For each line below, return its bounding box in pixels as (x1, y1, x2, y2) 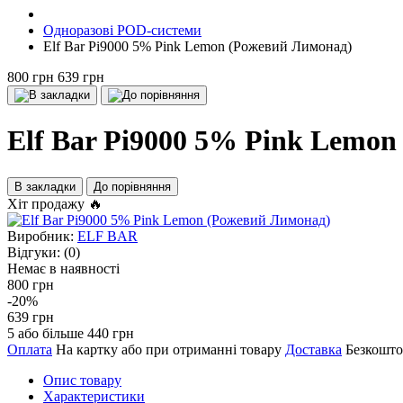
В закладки (14, 179, 76, 193)
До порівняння (94, 179, 171, 193)
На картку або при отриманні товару (56, 341, 282, 357)
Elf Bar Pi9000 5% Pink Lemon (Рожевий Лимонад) (43, 39, 352, 54)
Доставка (285, 341, 342, 357)
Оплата (7, 341, 52, 357)
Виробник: (7, 228, 74, 244)
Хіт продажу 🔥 (7, 195, 103, 211)
